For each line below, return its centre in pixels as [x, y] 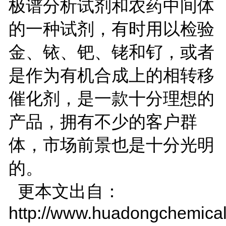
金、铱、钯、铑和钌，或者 [111, 52]
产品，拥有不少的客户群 [103, 121]
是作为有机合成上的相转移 [111, 75]
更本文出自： [64, 191]
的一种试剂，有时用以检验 [111, 29]
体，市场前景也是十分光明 [111, 145]
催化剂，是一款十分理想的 [111, 98]
